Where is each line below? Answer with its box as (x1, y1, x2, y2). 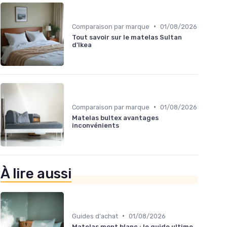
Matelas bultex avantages (72, 113, 159, 122)
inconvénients (72, 121, 119, 129)
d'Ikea (72, 41, 92, 49)
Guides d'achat (72, 212, 118, 220)
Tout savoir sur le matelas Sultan (72, 33, 182, 41)
